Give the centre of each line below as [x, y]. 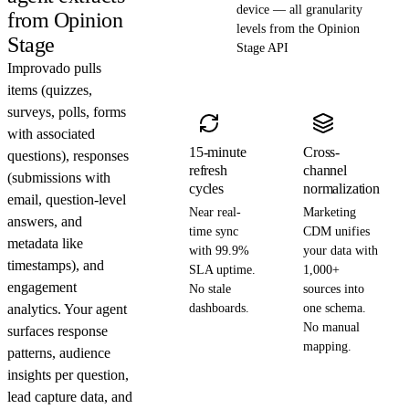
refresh [208, 170]
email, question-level [67, 199]
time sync [213, 231]
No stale [210, 288]
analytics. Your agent [67, 309]
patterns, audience [59, 352]
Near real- [215, 212]
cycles [206, 188]
